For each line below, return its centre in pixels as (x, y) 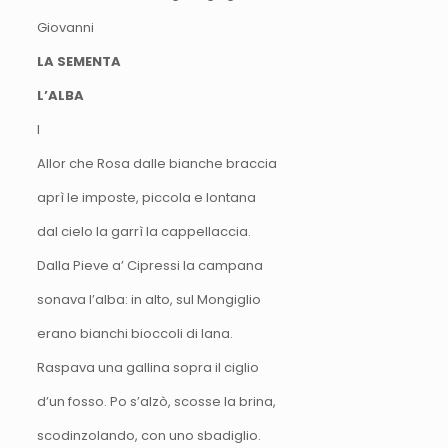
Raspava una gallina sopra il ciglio (147, 367)
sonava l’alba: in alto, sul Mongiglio (148, 299)
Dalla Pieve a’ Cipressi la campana (149, 265)
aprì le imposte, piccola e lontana (146, 197)
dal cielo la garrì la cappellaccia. (143, 231)
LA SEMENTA (78, 61)
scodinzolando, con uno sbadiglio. (148, 435)
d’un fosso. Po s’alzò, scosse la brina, (156, 401)
